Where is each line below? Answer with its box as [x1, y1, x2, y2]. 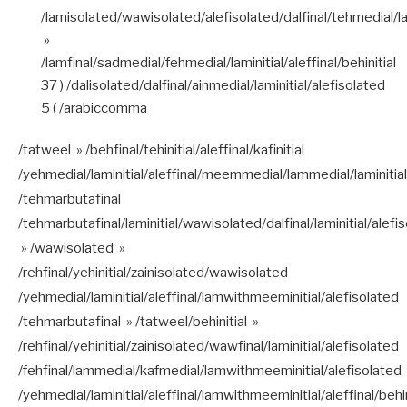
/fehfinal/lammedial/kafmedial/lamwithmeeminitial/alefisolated [18, 362, 402, 379]
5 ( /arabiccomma [41, 99, 147, 116]
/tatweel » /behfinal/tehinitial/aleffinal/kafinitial [18, 141, 304, 158]
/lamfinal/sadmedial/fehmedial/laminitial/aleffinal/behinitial [41, 54, 396, 71]
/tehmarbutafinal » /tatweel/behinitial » [18, 313, 259, 330]
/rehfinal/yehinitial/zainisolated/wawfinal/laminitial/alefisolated [18, 337, 399, 354]
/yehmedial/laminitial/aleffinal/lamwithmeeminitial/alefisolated [18, 288, 399, 305]
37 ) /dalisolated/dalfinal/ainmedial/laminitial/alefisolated [41, 76, 385, 94]
